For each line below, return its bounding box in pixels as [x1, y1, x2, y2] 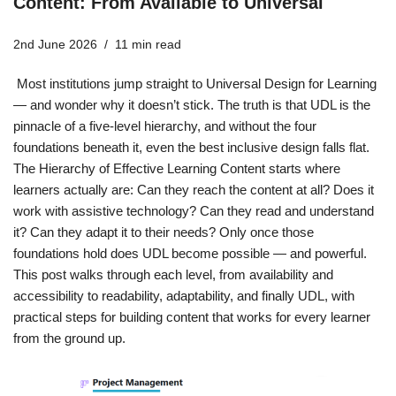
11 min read [115, 38, 181, 52]
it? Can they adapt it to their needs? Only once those [13, 225, 314, 240]
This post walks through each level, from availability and [13, 267, 333, 283]
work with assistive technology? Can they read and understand [13, 203, 374, 219]
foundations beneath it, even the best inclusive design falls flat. [13, 140, 369, 156]
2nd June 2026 [13, 38, 97, 52]
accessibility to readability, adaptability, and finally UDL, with [13, 288, 354, 304]
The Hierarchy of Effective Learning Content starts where [13, 161, 340, 177]
